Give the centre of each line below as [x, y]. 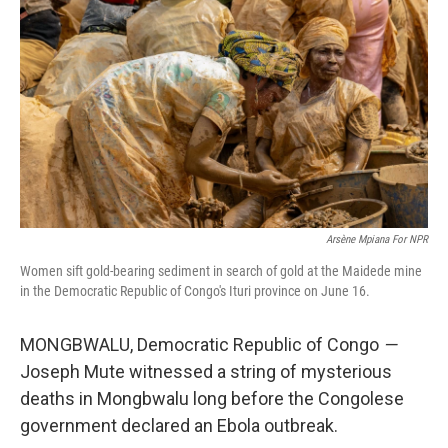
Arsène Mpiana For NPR [377, 239]
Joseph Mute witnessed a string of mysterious [206, 371]
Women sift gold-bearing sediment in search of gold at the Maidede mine [221, 271]
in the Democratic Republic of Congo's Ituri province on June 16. [195, 291]
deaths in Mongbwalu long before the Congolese [212, 398]
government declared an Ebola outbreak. [179, 425]
